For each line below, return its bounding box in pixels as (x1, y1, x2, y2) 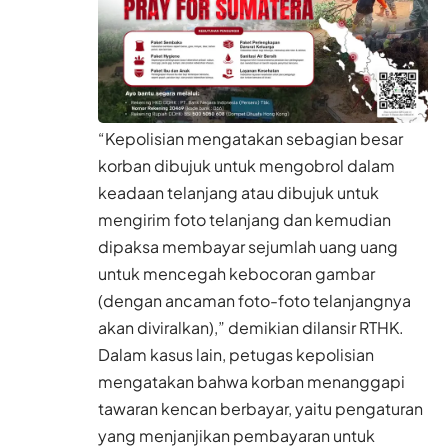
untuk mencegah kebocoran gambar (98, 262, 375, 284)
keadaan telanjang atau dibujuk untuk (98, 181, 379, 203)
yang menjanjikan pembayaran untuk (98, 424, 375, 446)
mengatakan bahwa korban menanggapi (98, 370, 405, 392)
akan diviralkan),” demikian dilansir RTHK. (98, 316, 404, 338)
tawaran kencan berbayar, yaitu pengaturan (98, 397, 423, 419)
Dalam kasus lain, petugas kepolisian (98, 343, 374, 365)
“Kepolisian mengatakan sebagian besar (98, 127, 403, 149)
